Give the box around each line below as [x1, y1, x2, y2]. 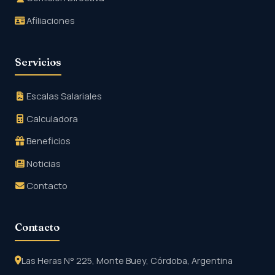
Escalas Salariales [25, 90, 102, 103]
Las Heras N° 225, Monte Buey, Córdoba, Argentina [21, 254, 233, 266]
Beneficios [25, 134, 71, 147]
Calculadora [25, 112, 78, 125]
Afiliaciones [25, 14, 75, 26]
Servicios [15, 56, 61, 69]
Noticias [25, 157, 61, 169]
